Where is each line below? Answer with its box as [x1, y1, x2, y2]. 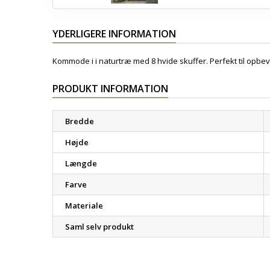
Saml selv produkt [65, 221, 134, 232]
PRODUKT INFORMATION [52, 82, 168, 95]
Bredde [65, 116, 94, 127]
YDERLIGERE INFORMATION [52, 27, 176, 40]
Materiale [65, 200, 103, 211]
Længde [65, 158, 97, 169]
